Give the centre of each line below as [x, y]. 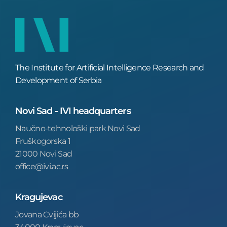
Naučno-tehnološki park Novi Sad [78, 128]
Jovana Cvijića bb [47, 214]
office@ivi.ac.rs [42, 166]
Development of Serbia [59, 80]
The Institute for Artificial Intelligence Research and [110, 67]
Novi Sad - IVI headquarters [73, 111]
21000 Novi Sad [44, 154]
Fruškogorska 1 [43, 141]
